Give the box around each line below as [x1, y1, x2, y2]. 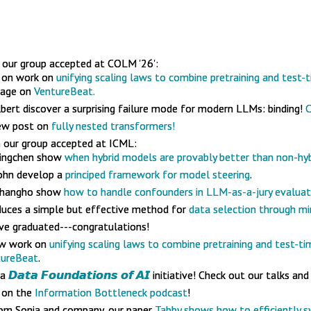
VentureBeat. [34, 84, 95, 98]
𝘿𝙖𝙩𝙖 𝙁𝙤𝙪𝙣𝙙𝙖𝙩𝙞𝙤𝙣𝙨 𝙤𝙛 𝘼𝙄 [8, 268, 150, 282]
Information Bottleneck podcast [35, 285, 187, 299]
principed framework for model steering [65, 167, 250, 181]
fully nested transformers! [51, 119, 175, 133]
